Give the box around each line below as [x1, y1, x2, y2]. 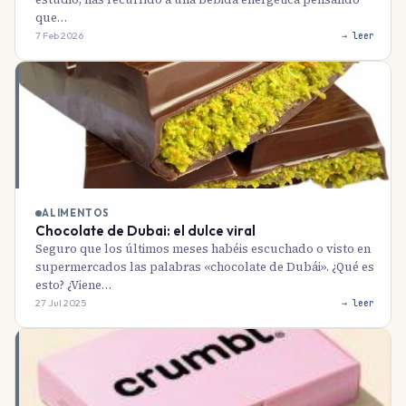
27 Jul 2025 [35, 296, 86, 309]
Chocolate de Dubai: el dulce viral [35, 222, 256, 239]
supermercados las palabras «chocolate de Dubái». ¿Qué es [35, 259, 374, 275]
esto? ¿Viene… [35, 277, 111, 293]
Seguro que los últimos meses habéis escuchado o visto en [35, 241, 371, 256]
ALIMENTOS [42, 207, 111, 219]
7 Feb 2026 [35, 29, 83, 42]
